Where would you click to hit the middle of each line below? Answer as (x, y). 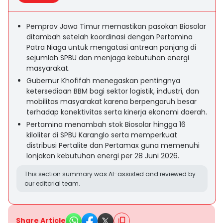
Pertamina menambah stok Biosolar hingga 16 (106, 124)
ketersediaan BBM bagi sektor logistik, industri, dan (113, 91)
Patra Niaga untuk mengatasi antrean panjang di (111, 47)
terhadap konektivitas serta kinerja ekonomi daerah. (117, 112)
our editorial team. (52, 183)
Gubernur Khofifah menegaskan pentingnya (103, 81)
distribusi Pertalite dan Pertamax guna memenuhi (113, 145)
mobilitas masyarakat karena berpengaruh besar (111, 102)
